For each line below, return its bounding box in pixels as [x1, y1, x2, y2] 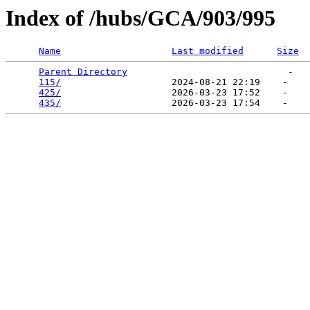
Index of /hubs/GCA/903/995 [6, 6, 275, 30]
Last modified [172, 46, 244, 57]
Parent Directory [39, 66, 127, 77]
